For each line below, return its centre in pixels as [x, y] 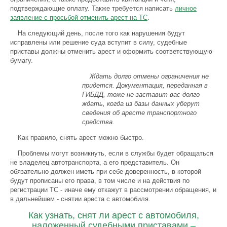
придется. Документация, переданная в [145, 85]
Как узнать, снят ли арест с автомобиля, [113, 215]
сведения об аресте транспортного [139, 113]
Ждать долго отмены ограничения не [149, 76]
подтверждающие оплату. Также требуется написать [92, 8]
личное [186, 8]
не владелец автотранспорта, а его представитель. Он [95, 162]
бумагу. [22, 61]
